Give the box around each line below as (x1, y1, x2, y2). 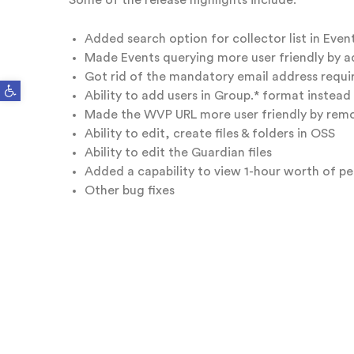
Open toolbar (3, 77, 47, 90)
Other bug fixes (85, 184, 175, 197)
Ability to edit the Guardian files (85, 146, 272, 159)
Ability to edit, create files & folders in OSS (85, 127, 335, 140)
